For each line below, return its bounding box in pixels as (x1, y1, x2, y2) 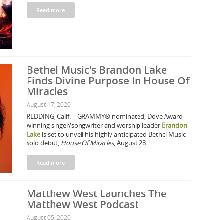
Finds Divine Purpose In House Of (27, 74, 190, 87)
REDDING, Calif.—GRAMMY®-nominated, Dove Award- (27, 112, 185, 121)
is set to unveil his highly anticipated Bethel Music (40, 130, 186, 138)
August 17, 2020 (27, 100, 71, 108)
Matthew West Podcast (27, 197, 138, 211)
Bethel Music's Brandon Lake (27, 63, 167, 77)
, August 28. (114, 138, 147, 147)
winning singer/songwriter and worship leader (27, 121, 162, 130)
